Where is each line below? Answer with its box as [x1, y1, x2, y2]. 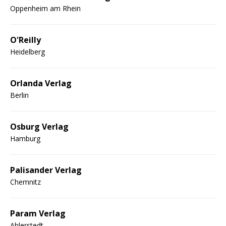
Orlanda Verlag [10, 77, 72, 89]
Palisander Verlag [10, 164, 82, 176]
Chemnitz [10, 177, 41, 187]
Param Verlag [10, 207, 66, 219]
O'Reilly [10, 34, 41, 45]
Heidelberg [10, 46, 45, 56]
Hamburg [10, 133, 40, 143]
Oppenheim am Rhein [10, 3, 81, 13]
